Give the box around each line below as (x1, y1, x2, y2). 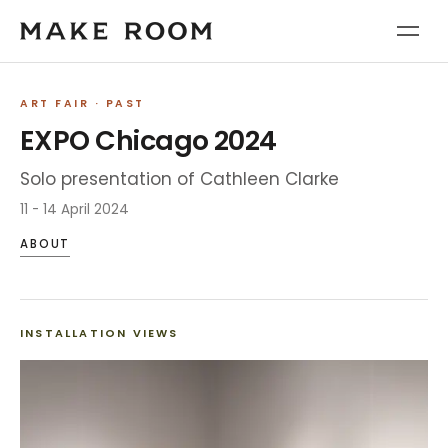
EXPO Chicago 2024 (20, 122, 277, 159)
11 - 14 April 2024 (20, 200, 129, 219)
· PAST (89, 96, 145, 111)
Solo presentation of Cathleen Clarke (20, 167, 339, 191)
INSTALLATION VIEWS (20, 325, 179, 341)
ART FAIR (20, 96, 90, 111)
